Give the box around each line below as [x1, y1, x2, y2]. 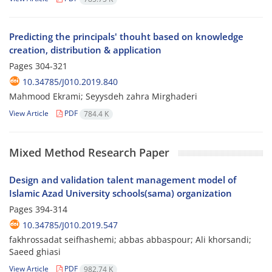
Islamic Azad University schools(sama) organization [9, 187, 232, 200]
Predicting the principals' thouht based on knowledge [9, 30, 243, 43]
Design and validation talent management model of [9, 174, 236, 186]
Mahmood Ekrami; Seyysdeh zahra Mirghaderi [9, 90, 197, 103]
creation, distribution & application [9, 44, 161, 56]
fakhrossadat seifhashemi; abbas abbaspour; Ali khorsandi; [9, 234, 251, 246]
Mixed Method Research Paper [9, 145, 169, 160]
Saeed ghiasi [9, 246, 61, 258]
